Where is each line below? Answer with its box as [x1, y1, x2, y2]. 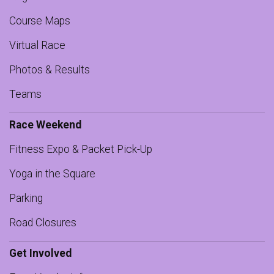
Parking [9, 192, 43, 204]
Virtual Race [9, 39, 65, 51]
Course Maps [9, 15, 70, 27]
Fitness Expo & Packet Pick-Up [9, 143, 152, 155]
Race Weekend [9, 119, 81, 131]
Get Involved [9, 247, 72, 259]
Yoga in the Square [9, 168, 95, 180]
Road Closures [9, 217, 76, 229]
